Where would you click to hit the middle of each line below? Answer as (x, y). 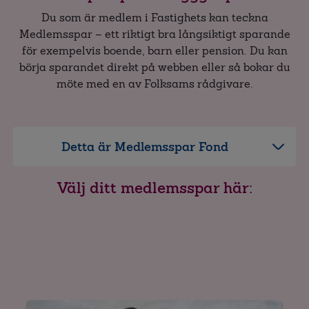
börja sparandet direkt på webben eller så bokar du (154, 68)
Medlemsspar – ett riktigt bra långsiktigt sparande (154, 34)
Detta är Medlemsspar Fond (144, 147)
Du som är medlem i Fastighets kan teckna (154, 18)
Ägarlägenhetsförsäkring (154, 14)
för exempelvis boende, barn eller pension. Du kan (154, 51)
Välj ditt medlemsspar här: (154, 188)
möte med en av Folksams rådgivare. (154, 84)
